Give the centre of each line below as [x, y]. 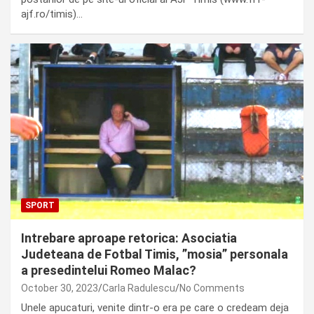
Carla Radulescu [139, 288]
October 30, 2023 [60, 288]
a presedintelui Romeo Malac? [109, 271]
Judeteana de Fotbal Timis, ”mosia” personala [155, 254]
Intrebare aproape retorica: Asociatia [129, 238]
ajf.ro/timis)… [52, 14]
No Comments [212, 288]
